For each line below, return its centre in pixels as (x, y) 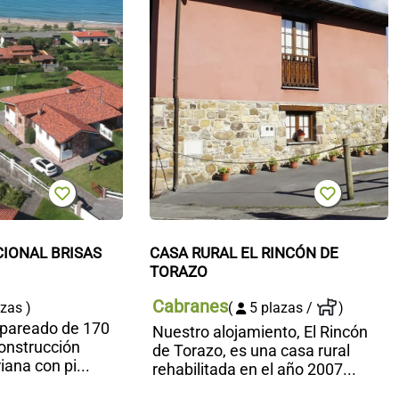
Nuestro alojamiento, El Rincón (260, 331)
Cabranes (190, 306)
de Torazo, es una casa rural (251, 350)
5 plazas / (281, 307)
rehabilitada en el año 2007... (254, 369)
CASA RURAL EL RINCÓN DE (244, 252)
